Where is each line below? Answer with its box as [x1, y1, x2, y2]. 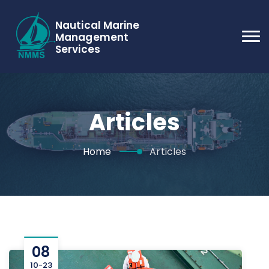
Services [55, 42, 100, 56]
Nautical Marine [55, 18, 140, 32]
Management [55, 30, 128, 44]
